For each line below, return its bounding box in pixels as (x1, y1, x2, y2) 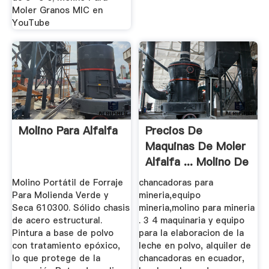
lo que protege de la (11, 252, 100, 265)
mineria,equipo (139, 189, 201, 202)
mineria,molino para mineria (139, 202, 255, 214)
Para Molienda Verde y (11, 189, 108, 202)
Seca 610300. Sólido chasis (11, 202, 130, 214)
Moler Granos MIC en (11, 4, 103, 16)
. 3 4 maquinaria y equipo (139, 214, 245, 227)
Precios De (145, 122, 203, 138)
